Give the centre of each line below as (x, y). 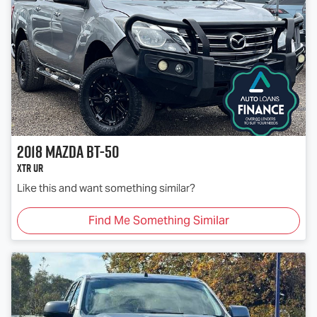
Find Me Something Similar (158, 221)
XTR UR (30, 168)
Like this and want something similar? (106, 188)
